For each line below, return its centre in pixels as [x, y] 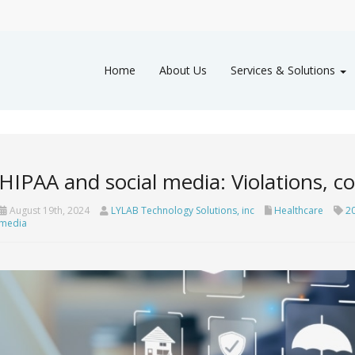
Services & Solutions [284, 71]
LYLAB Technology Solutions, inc [182, 210]
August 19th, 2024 [48, 210]
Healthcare [298, 210]
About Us [183, 71]
